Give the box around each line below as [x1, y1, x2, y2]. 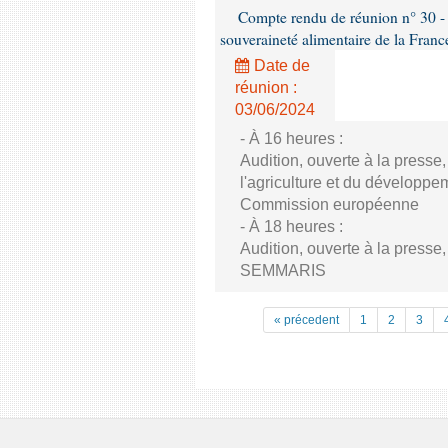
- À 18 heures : [240, 218, 343, 235]
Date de [250, 57, 310, 74]
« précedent [274, 313, 339, 327]
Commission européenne [240, 196, 419, 213]
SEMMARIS [240, 262, 326, 279]
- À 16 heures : [240, 130, 343, 147]
